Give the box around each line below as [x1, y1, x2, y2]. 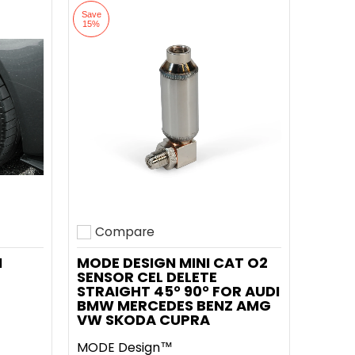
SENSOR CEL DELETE [77, 267, 217, 287]
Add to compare [77, 233, 179, 252]
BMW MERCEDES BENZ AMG [77, 296, 271, 315]
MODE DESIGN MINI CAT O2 [77, 253, 268, 273]
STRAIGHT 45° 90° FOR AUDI [77, 281, 280, 301]
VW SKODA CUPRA [77, 310, 210, 330]
